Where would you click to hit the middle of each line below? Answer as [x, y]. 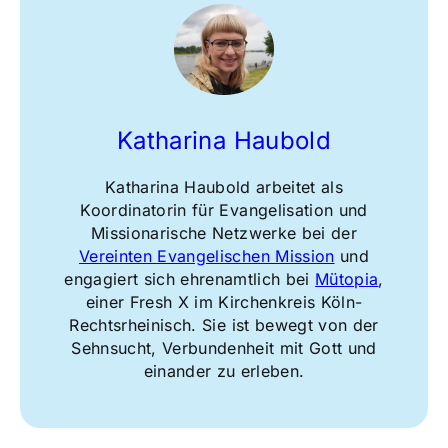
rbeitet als [304, 187]
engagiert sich [119, 279]
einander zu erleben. [224, 371]
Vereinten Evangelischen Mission [207, 256]
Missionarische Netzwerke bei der [224, 233]
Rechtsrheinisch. [133, 325]
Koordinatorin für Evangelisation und [224, 210]
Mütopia [347, 279]
